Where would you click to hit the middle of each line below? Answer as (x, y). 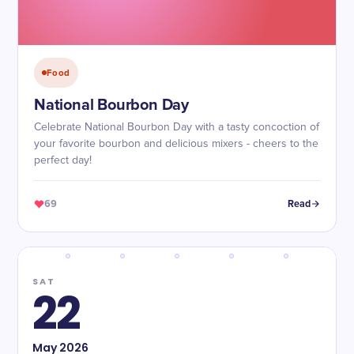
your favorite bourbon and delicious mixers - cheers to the (176, 144)
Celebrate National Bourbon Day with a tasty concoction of (177, 127)
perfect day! (63, 160)
